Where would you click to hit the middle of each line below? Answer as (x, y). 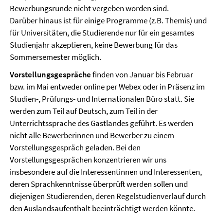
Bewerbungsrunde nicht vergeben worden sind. (89, 9)
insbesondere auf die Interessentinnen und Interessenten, (106, 172)
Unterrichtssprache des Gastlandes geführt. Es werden (101, 123)
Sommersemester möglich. (55, 57)
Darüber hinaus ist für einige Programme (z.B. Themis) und (108, 21)
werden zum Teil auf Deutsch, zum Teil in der (84, 111)
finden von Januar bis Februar (142, 75)
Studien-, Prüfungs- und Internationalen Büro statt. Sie (102, 99)
